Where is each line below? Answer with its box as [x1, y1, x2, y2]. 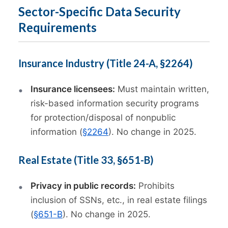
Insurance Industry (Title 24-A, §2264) [18, 57, 193, 70]
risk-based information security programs [31, 98, 199, 109]
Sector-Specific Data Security [18, 4, 181, 19]
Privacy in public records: [31, 181, 136, 191]
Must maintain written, [115, 84, 209, 95]
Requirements [18, 20, 97, 35]
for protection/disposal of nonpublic [31, 112, 176, 123]
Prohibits [136, 181, 175, 191]
